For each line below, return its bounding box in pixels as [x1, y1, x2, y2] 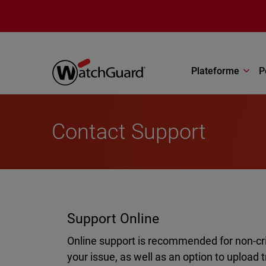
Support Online [66, 211, 159, 227]
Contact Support [52, 119, 207, 144]
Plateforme [191, 65, 239, 77]
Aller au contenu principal [6, 4, 113, 15]
